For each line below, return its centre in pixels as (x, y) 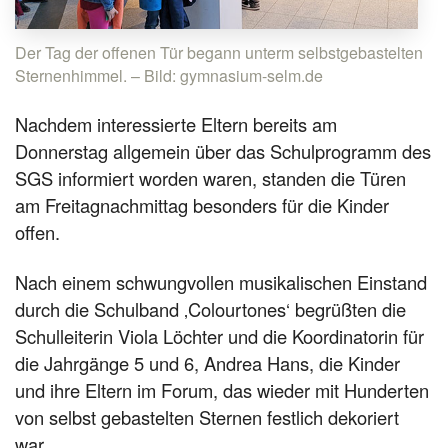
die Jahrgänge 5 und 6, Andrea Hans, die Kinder (207, 363)
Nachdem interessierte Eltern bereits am (176, 123)
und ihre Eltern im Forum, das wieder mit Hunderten (222, 390)
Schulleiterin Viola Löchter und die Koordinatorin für (219, 336)
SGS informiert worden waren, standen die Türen (210, 177)
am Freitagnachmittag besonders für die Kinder (202, 204)
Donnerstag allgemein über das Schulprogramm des (223, 150)
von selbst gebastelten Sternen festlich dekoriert (207, 417)
